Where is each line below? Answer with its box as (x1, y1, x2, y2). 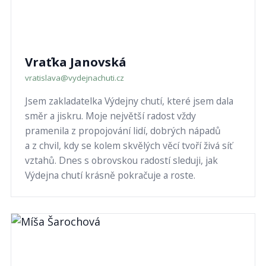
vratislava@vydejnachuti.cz (24, 72, 124, 84)
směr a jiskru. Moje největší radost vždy (24, 109, 196, 123)
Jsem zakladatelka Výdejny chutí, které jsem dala (24, 94, 233, 108)
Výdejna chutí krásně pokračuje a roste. (24, 169, 195, 182)
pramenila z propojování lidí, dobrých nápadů (24, 124, 221, 138)
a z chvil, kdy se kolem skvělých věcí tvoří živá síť (24, 139, 233, 153)
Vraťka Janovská (24, 53, 126, 70)
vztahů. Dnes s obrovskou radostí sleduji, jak (24, 154, 218, 167)
